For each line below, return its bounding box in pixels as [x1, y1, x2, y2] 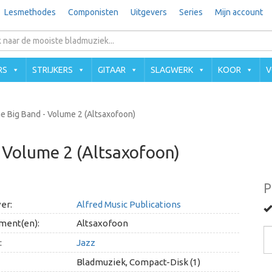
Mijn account [214, 7, 263, 17]
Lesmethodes [4, 7, 56, 17]
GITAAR [98, 65, 126, 75]
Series [178, 7, 203, 17]
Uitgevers [130, 7, 167, 17]
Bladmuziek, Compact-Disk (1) [76, 257, 200, 267]
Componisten [67, 7, 118, 17]
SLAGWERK [151, 65, 193, 75]
